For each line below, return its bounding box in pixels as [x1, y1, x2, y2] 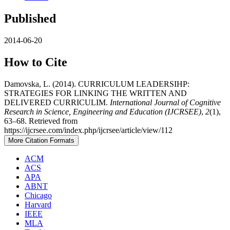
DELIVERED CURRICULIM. [4, 98, 110, 107]
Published [4, 12, 56, 26]
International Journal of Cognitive [110, 98, 221, 107]
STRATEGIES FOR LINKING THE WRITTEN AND [4, 89, 187, 98]
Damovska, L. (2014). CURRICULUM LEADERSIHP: [4, 80, 189, 89]
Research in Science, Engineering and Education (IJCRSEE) [4, 107, 201, 117]
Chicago [25, 191, 52, 200]
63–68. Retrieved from [4, 117, 78, 126]
